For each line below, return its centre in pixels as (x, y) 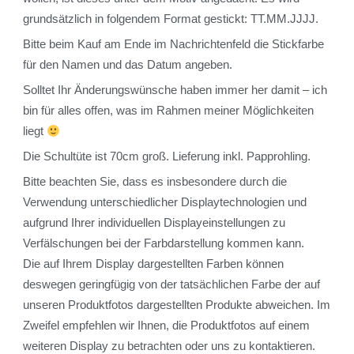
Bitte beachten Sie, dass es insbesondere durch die (155, 182)
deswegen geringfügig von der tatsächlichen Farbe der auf (171, 284)
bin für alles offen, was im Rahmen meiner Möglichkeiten (168, 111)
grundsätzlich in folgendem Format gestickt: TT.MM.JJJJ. (171, 19)
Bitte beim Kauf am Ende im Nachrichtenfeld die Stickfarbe (173, 44)
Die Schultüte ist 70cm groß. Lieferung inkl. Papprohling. (167, 156)
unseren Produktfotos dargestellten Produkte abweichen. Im (177, 305)
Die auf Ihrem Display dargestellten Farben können (153, 264)
